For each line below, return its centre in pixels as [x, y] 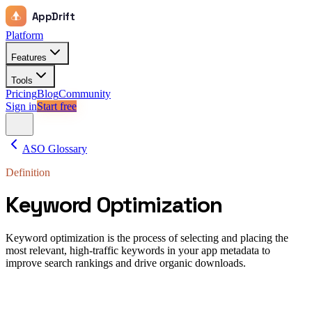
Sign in [21, 106]
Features [29, 57]
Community [85, 94]
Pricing [21, 94]
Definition [28, 172]
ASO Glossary [55, 149]
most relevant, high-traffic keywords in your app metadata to [138, 250]
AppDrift [53, 16]
